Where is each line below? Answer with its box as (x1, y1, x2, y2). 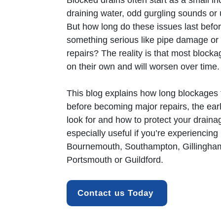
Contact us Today (77, 188, 156, 198)
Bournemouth (67, 142, 120, 151)
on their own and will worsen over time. (67, 62, 220, 72)
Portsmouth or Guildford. (67, 155, 163, 165)
